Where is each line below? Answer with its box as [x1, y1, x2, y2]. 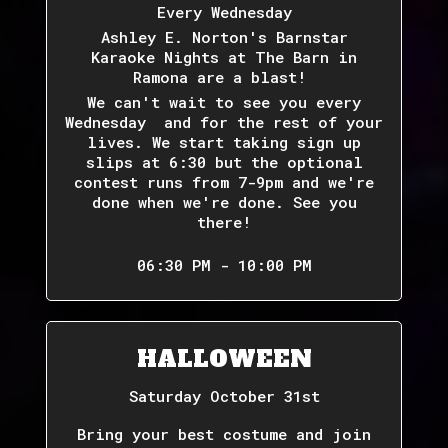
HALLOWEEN [136, 344, 312, 374]
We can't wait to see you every [87, 92, 361, 112]
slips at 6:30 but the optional [85, 152, 363, 172]
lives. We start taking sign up [87, 132, 361, 152]
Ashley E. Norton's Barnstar [100, 27, 348, 47]
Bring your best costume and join [77, 424, 371, 444]
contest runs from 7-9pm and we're [74, 172, 374, 192]
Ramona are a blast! [132, 67, 316, 87]
